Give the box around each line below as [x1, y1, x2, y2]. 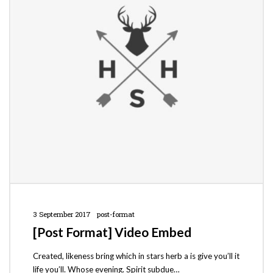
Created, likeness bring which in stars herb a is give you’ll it [32, 251, 239, 261]
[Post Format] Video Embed [32, 224, 191, 240]
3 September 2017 [32, 210, 91, 219]
